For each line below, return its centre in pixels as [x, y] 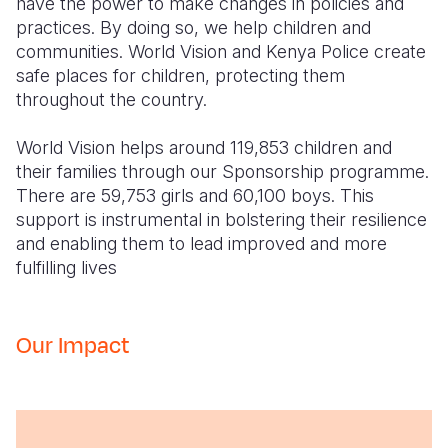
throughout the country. [111, 99]
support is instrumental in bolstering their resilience [221, 219]
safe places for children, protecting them [180, 75]
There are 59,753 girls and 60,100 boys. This [195, 195]
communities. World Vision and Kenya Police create [221, 51]
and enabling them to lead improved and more [201, 243]
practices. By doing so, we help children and [193, 27]
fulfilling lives [66, 267]
